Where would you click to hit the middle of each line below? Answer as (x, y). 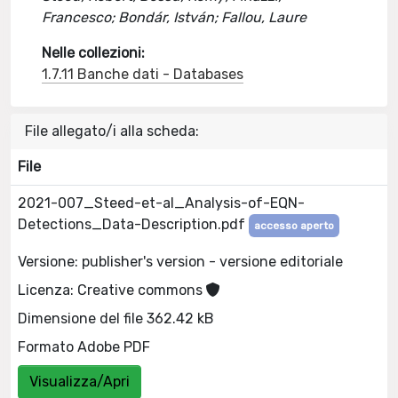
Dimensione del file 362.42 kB (116, 318)
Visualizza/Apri (80, 381)
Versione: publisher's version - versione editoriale (180, 261)
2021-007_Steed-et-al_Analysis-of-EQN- (161, 203)
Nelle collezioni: (94, 53)
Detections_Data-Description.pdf (133, 224)
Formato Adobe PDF (84, 346)
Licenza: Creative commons (112, 290)
